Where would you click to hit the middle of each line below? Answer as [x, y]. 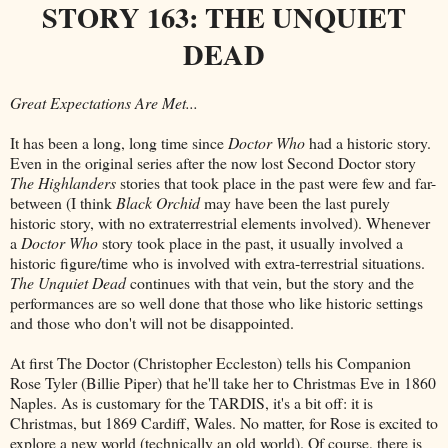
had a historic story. [368, 142]
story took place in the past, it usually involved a [250, 242]
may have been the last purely [295, 202]
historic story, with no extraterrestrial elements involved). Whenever [220, 222]
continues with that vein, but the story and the [270, 282]
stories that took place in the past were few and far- [276, 182]
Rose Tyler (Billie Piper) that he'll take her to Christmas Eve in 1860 [223, 382]
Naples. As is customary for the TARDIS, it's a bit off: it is [191, 402]
